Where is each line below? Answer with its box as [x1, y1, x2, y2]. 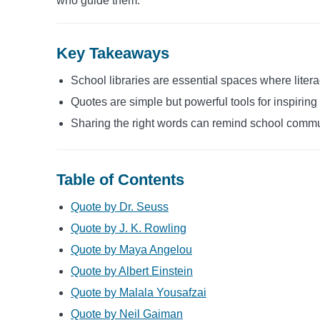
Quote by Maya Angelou [71, 243, 192, 256]
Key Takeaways [56, 44, 174, 62]
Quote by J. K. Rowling [71, 221, 186, 234]
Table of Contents [56, 170, 184, 189]
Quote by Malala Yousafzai [71, 286, 206, 299]
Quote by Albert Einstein [71, 264, 193, 277]
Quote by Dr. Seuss [71, 200, 169, 213]
